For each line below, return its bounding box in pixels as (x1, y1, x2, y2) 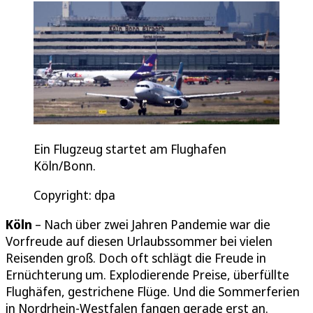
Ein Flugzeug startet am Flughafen (34, 140, 226, 158)
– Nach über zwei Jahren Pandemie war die (32, 216, 270, 233)
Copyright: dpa (34, 187, 115, 204)
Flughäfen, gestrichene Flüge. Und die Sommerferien (6, 283, 300, 300)
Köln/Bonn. (34, 157, 96, 175)
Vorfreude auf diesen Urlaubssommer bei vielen (6, 233, 272, 250)
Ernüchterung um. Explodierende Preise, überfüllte (6, 266, 289, 284)
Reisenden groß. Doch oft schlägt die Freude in (6, 249, 266, 267)
